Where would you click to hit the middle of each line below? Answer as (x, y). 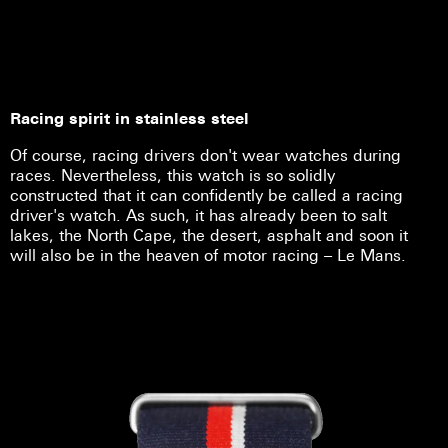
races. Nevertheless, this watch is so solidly (172, 174)
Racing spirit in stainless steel (129, 118)
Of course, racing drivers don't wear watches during (205, 154)
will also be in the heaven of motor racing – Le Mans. (208, 254)
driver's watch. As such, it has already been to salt (198, 214)
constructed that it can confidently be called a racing (206, 194)
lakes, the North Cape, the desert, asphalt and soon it (209, 234)
